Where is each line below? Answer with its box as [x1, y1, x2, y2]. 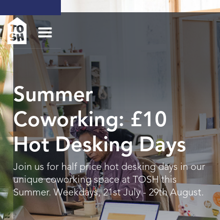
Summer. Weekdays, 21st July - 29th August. [13, 188, 204, 198]
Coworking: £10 [13, 110, 167, 131]
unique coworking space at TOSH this [13, 175, 177, 185]
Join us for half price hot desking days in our [13, 163, 205, 172]
